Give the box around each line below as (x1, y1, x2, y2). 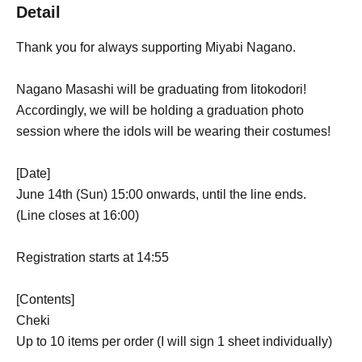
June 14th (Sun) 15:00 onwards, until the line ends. (16, 187, 306, 201)
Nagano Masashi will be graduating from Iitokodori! (16, 82, 306, 96)
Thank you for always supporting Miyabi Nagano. (16, 40, 296, 54)
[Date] (16, 166, 50, 180)
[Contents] (16, 292, 74, 306)
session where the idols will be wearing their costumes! (16, 124, 330, 138)
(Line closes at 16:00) (16, 208, 139, 222)
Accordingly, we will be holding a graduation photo (16, 103, 304, 117)
